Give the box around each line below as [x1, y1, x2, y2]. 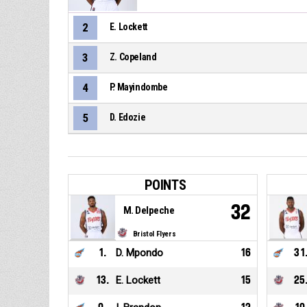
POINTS [144, 177, 186, 194]
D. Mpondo [115, 247, 163, 260]
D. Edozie [109, 112, 146, 123]
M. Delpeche [123, 204, 175, 217]
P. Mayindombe [109, 82, 168, 93]
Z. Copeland [109, 51, 157, 63]
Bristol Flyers [132, 230, 176, 239]
